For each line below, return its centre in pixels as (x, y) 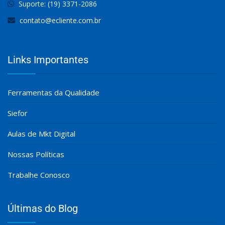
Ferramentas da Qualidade (53, 93)
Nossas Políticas (36, 154)
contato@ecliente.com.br (60, 21)
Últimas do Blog (43, 209)
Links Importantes (48, 60)
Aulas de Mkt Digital (41, 134)
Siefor (18, 113)
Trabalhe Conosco (39, 175)
